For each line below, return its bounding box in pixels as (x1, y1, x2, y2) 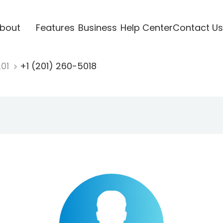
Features (35, 21, 75, 34)
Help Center (120, 21, 173, 34)
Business (78, 21, 117, 34)
